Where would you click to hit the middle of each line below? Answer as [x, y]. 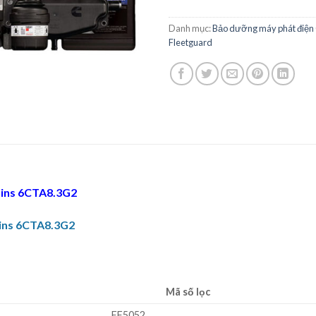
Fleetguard [190, 43]
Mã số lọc [188, 291]
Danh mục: [190, 29]
